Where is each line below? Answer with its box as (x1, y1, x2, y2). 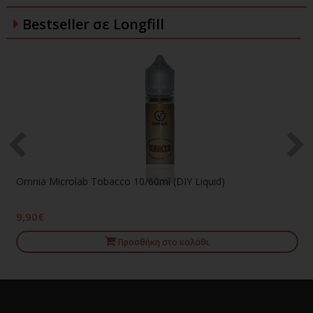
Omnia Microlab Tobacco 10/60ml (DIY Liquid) (16, 175, 225, 188)
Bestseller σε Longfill (22, 15, 164, 34)
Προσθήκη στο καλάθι (118, 236, 210, 248)
